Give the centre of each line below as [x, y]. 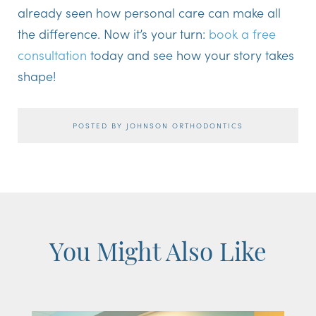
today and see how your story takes [190, 54]
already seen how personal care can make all [149, 12]
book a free [242, 33]
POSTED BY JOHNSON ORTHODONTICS [158, 125]
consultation [52, 54]
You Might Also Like [158, 255]
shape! [37, 75]
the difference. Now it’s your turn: [113, 33]
